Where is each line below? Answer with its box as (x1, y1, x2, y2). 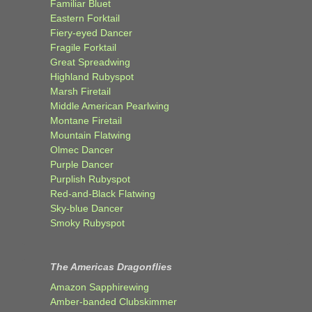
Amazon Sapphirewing (50, 281, 149, 292)
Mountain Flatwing (50, 129, 131, 141)
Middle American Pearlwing (50, 100, 169, 111)
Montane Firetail (50, 114, 122, 126)
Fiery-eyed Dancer (50, 26, 132, 38)
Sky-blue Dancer (50, 202, 123, 214)
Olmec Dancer (50, 143, 114, 155)
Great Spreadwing (50, 56, 130, 68)
